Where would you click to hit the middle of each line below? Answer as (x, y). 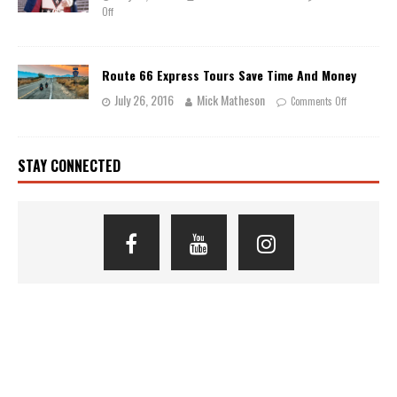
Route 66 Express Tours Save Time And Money (229, 75)
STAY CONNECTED (69, 166)
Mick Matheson (231, 100)
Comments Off (319, 101)
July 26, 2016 (144, 100)
